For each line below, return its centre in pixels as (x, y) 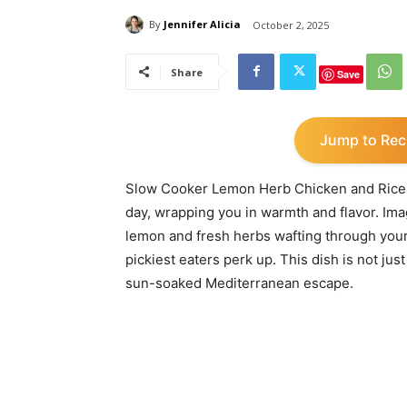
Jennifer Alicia (202, 25)
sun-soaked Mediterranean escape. (239, 283)
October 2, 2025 (291, 25)
